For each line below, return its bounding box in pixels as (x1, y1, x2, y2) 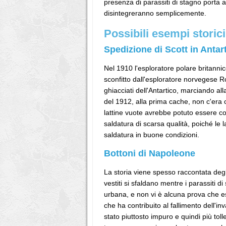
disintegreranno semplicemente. (104, 9, 206, 17)
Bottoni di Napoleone (104, 148, 195, 158)
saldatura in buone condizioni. (104, 131, 199, 139)
